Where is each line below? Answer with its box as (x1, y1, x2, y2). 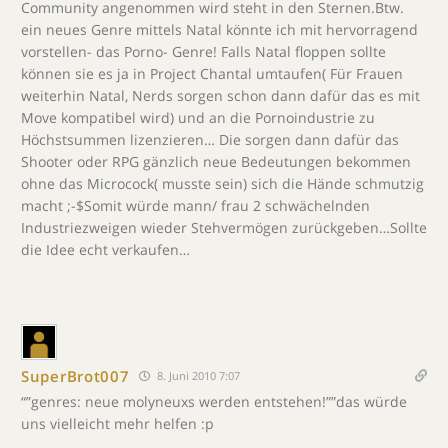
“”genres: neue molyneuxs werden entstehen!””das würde (21, 392, 407, 411)
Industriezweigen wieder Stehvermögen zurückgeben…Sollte (21, 218, 427, 237)
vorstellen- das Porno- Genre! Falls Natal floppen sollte (21, 42, 386, 61)
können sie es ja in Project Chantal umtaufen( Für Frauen (21, 64, 403, 83)
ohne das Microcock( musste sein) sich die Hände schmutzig (21, 174, 424, 193)
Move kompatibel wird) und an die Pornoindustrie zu (21, 108, 375, 127)
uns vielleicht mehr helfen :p (21, 414, 214, 433)
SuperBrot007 (21, 365, 130, 386)
